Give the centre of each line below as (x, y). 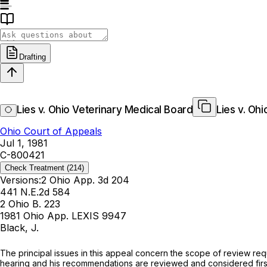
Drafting (32, 57)
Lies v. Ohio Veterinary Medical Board (105, 110)
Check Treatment (35, 168)
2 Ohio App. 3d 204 (85, 180)
